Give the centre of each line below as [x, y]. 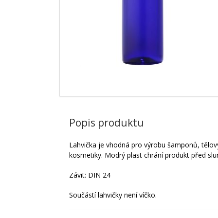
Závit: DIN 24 [90, 175]
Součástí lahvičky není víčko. [113, 195]
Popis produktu [107, 123]
